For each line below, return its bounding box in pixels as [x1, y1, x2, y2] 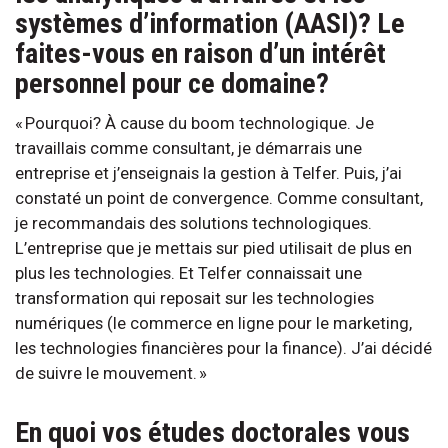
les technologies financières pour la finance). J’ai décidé [15, 337, 432, 358]
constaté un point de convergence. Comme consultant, [15, 187, 423, 208]
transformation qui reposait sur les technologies [15, 287, 374, 308]
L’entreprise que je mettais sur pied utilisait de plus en [15, 237, 412, 258]
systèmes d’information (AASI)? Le [15, 6, 405, 40]
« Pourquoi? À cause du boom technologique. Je [15, 112, 374, 133]
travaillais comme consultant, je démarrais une [15, 137, 362, 158]
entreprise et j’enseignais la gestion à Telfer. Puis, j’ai [15, 162, 402, 183]
